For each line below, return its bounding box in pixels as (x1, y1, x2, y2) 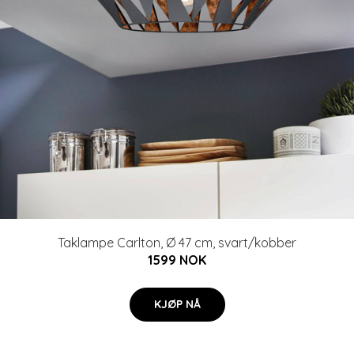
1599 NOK (148, 251, 206, 268)
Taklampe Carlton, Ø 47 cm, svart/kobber (58, 234, 296, 250)
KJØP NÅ (153, 296, 201, 311)
